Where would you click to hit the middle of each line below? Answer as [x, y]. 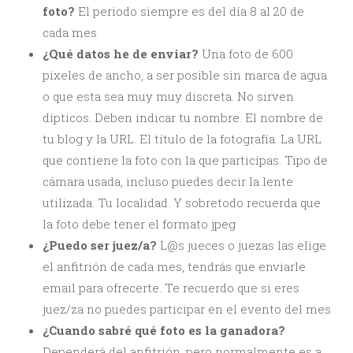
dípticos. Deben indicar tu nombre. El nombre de [183, 117]
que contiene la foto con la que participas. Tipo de [185, 160]
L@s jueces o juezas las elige [242, 245]
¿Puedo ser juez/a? [100, 245]
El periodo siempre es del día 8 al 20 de [190, 11]
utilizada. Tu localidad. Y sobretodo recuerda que [182, 202]
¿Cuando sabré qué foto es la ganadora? [164, 330]
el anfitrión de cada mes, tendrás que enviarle [174, 266]
